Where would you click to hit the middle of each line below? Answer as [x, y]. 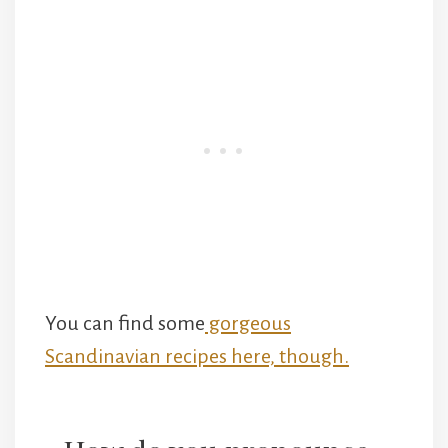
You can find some [125, 322]
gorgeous [248, 322]
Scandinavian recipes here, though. [197, 355]
